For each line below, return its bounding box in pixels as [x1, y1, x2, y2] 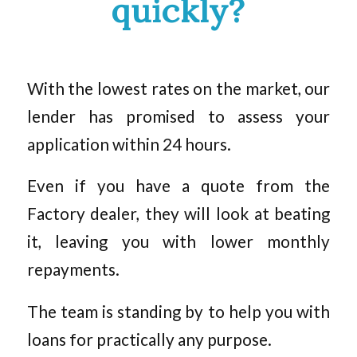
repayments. [26, 260, 120, 280]
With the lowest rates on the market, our [26, 78, 331, 98]
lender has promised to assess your [26, 106, 331, 126]
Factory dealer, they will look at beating [26, 204, 331, 224]
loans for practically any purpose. [26, 329, 272, 349]
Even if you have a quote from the [26, 176, 331, 196]
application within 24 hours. [26, 134, 231, 154]
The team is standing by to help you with [26, 301, 331, 321]
